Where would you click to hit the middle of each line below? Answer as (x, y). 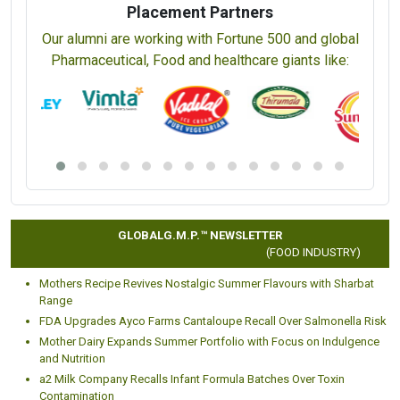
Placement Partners (200, 12)
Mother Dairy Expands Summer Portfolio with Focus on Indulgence (209, 341)
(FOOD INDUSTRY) (305, 252)
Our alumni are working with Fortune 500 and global (200, 38)
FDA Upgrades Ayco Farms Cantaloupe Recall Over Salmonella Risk (213, 321)
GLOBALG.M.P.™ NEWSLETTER (200, 235)
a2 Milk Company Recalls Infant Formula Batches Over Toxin (192, 379)
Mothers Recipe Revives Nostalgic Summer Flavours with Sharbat (207, 283)
